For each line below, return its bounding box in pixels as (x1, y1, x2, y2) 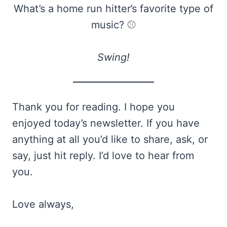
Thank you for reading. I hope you (12, 101, 175, 113)
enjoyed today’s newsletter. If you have (12, 117, 200, 130)
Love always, (12, 198, 74, 211)
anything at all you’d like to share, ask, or (12, 133, 208, 146)
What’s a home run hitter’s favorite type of (14, 3, 213, 15)
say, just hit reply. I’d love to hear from (12, 149, 194, 162)
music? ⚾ (91, 19, 136, 31)
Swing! (97, 51, 130, 64)
